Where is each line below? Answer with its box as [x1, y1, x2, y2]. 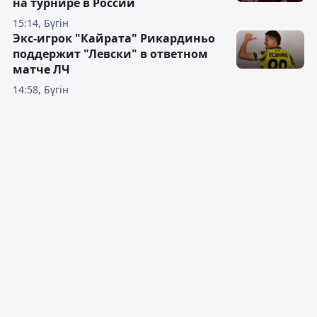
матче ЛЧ [13, 62, 70, 78]
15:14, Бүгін [13, 16, 69, 30]
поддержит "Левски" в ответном [13, 46, 208, 62]
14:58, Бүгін [13, 83, 69, 97]
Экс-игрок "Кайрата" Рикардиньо [13, 30, 215, 47]
